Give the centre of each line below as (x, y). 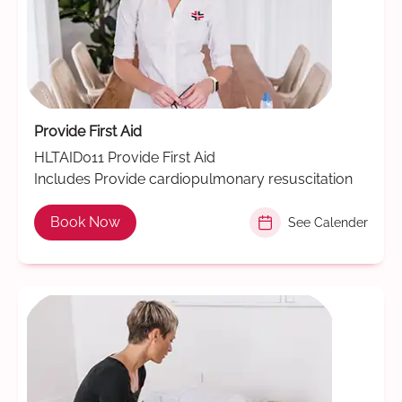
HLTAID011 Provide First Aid (125, 158)
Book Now (85, 223)
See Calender (328, 222)
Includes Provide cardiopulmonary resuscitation (193, 179)
